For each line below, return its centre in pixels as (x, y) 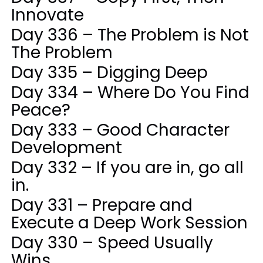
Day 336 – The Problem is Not (130, 35)
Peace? (41, 110)
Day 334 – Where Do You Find (130, 92)
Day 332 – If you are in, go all (127, 167)
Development (66, 147)
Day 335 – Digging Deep (109, 72)
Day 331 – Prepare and (102, 205)
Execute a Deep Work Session (129, 222)
